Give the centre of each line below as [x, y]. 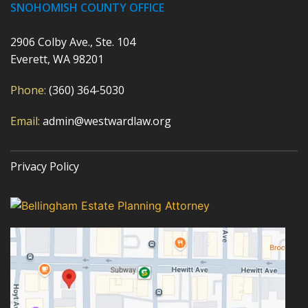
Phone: [28, 90]
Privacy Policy [45, 167]
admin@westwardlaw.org [106, 121]
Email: [25, 121]
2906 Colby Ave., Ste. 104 [73, 42]
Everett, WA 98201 [57, 59]
